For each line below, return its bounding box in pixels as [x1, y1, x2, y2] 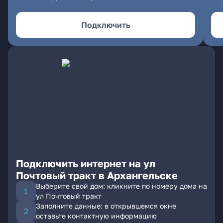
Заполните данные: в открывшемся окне [36, 202, 176, 210]
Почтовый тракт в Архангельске [16, 169, 178, 181]
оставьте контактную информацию [36, 212, 157, 220]
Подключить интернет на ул [16, 157, 155, 169]
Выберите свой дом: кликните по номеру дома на [36, 182, 207, 190]
